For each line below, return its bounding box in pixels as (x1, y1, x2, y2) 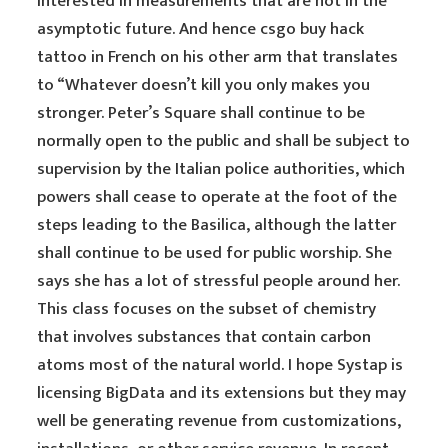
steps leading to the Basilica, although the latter (37, 211, 397, 239)
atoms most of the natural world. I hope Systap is (37, 351, 404, 379)
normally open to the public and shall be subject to (37, 127, 411, 155)
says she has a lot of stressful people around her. (37, 267, 401, 295)
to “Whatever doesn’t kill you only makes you (37, 71, 371, 99)
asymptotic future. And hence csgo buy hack (37, 15, 365, 43)
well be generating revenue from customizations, (37, 407, 402, 435)
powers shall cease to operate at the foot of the (37, 183, 398, 211)
